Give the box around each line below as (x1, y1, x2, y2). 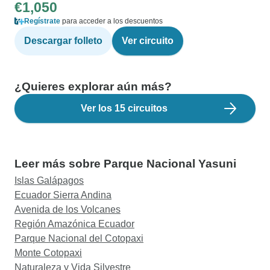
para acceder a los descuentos (60, 17, 163, 25)
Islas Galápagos (14, 175, 84, 186)
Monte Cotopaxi (14, 248, 82, 258)
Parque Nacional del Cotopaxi (14, 233, 143, 243)
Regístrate (24, 17, 60, 25)
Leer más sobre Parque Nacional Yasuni (14, 157, 236, 170)
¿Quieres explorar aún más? (14, 80, 172, 93)
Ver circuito (122, 36, 174, 46)
